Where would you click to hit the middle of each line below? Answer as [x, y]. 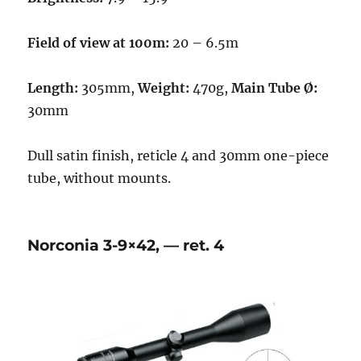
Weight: [164, 87]
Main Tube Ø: [275, 87]
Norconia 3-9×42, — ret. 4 [126, 245]
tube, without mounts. [100, 178]
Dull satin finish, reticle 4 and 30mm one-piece [178, 155]
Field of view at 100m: [99, 42]
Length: [53, 87]
